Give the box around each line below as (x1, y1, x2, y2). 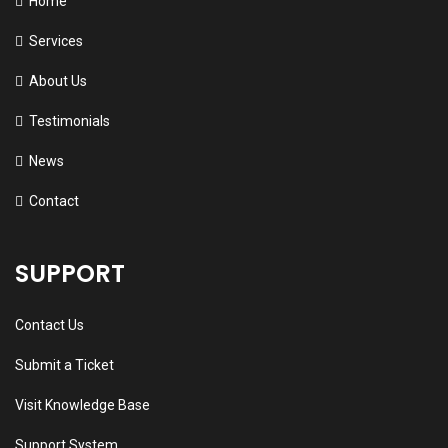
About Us (29, 73, 87, 90)
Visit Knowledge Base (15, 397, 150, 414)
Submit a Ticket (15, 357, 114, 374)
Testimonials (29, 113, 110, 130)
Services (29, 33, 83, 50)
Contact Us (15, 317, 84, 334)
